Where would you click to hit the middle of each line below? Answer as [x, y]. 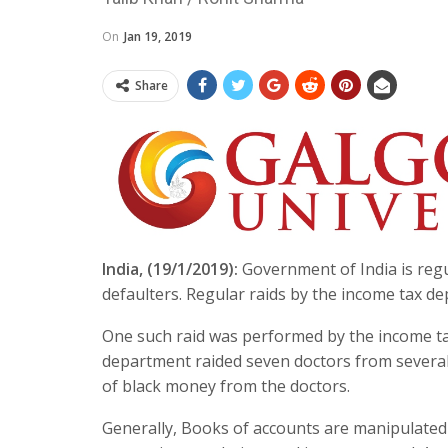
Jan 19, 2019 [158, 36]
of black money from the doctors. [226, 385]
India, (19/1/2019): [170, 268]
